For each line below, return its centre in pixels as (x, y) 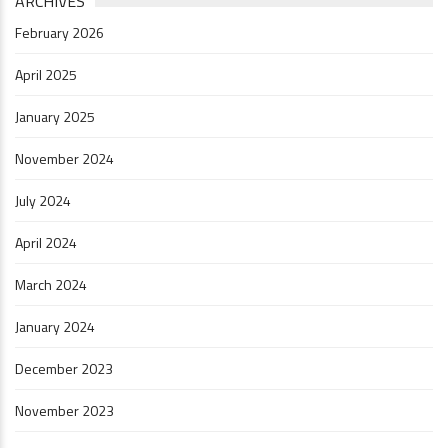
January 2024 (55, 326)
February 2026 (59, 32)
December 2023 (64, 368)
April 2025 (46, 74)
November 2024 (64, 158)
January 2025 (55, 116)
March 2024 (51, 284)
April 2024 (46, 242)
